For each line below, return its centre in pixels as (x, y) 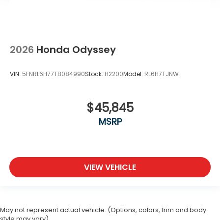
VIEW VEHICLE (110, 167)
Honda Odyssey (76, 50)
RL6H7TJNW (162, 74)
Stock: (95, 74)
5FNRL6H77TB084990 (54, 74)
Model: (134, 74)
